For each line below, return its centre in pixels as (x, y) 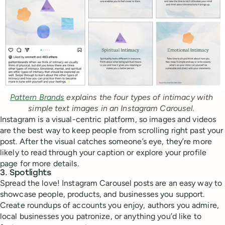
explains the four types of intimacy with (139, 97)
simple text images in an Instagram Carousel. (113, 108)
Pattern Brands (37, 97)
